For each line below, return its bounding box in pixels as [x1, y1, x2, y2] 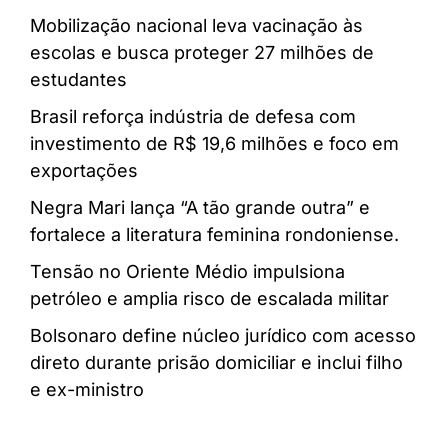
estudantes [30, 68, 127, 90]
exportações [30, 159, 138, 181]
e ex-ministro [30, 378, 144, 400]
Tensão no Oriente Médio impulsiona [30, 260, 345, 282]
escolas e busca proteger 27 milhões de [30, 41, 374, 63]
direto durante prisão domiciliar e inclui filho [30, 351, 403, 373]
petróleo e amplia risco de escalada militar [30, 287, 389, 309]
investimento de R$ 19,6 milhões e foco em [30, 132, 399, 154]
